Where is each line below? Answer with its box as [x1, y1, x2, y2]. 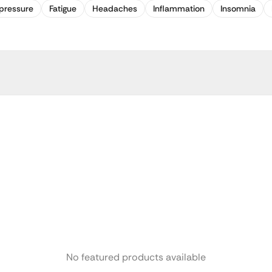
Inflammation [153, 3, 205, 14]
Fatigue [49, 3, 76, 14]
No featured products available [66, 251, 206, 263]
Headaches [92, 3, 137, 14]
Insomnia [220, 3, 256, 14]
